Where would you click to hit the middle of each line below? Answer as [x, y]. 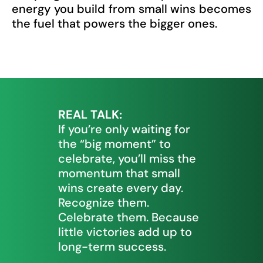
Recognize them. [104, 203]
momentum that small [119, 173]
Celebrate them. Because [129, 218]
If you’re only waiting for [124, 129]
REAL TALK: [90, 115]
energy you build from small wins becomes [131, 9]
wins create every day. [121, 188]
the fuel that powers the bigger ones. [114, 24]
